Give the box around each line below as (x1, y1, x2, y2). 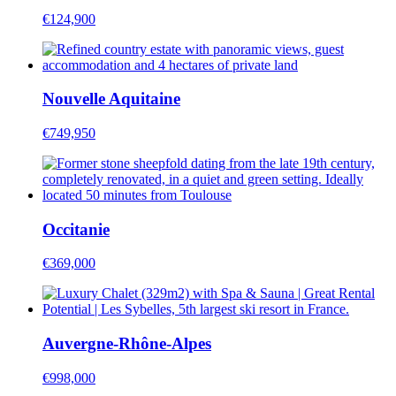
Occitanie (42, 219, 110, 239)
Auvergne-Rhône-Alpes (42, 334, 211, 354)
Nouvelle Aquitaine (42, 89, 180, 109)
